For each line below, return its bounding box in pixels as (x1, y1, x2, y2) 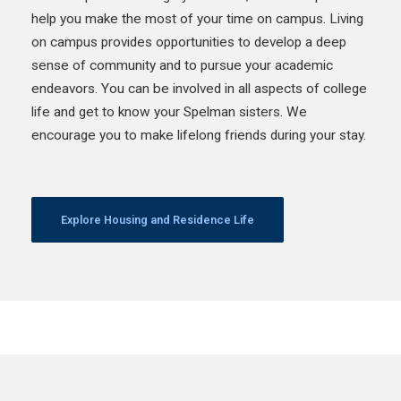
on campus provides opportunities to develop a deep (31, 33, 346, 50)
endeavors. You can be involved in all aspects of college (31, 80, 367, 97)
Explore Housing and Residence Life (61, 212, 254, 226)
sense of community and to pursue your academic (31, 56, 333, 73)
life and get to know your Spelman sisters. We (31, 103, 307, 120)
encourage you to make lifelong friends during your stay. (31, 126, 366, 143)
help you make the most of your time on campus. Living (31, 10, 363, 27)
